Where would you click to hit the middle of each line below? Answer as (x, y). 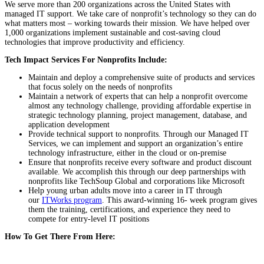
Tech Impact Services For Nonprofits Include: (86, 60)
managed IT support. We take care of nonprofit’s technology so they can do (131, 14)
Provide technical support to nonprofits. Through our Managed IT (138, 134)
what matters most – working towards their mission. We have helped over (127, 23)
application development (69, 124)
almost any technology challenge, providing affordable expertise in (140, 105)
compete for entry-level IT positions (89, 219)
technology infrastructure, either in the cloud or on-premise (127, 153)
